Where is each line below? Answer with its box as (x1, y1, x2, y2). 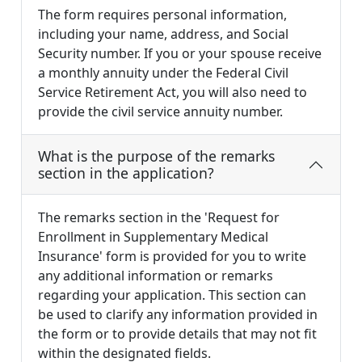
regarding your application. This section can (38, 286, 306, 305)
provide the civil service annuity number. (38, 103, 283, 121)
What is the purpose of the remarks (38, 146, 275, 166)
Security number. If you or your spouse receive (38, 44, 322, 63)
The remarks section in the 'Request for (38, 208, 280, 227)
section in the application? (38, 163, 214, 183)
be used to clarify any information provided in (38, 305, 318, 324)
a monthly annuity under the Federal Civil (38, 64, 288, 82)
